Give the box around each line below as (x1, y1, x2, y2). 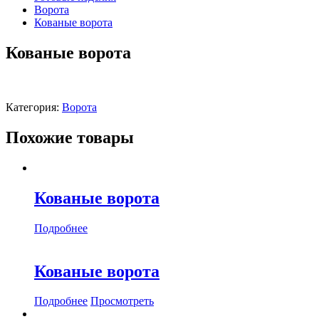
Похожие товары (6, 127, 134, 147)
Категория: (6, 101, 62, 114)
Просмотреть (90, 295, 154, 308)
